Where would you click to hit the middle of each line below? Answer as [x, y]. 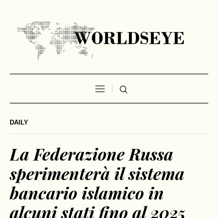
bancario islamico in [87, 193]
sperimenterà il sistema [97, 173]
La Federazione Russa [91, 154]
